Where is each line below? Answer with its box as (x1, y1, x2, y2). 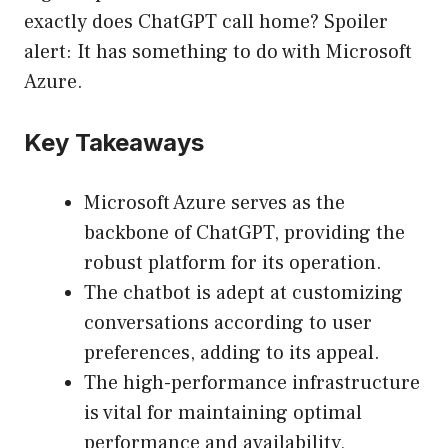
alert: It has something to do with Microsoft (24, 39, 412, 66)
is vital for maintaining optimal (84, 400, 362, 427)
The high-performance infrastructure (84, 370, 420, 397)
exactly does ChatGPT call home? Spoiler (24, 9, 388, 36)
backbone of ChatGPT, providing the (84, 220, 405, 247)
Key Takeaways (24, 128, 204, 158)
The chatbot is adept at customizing (84, 280, 403, 307)
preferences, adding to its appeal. (84, 340, 380, 367)
